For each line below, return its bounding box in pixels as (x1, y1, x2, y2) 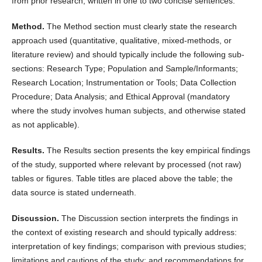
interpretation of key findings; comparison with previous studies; (11, 242, 246, 251)
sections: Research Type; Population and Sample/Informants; (11, 64, 238, 74)
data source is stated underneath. (11, 188, 136, 198)
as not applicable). (11, 120, 80, 130)
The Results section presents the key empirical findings (46, 146, 250, 156)
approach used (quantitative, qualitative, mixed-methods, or (11, 36, 232, 46)
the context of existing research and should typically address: (11, 227, 237, 237)
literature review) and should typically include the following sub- (11, 50, 244, 60)
